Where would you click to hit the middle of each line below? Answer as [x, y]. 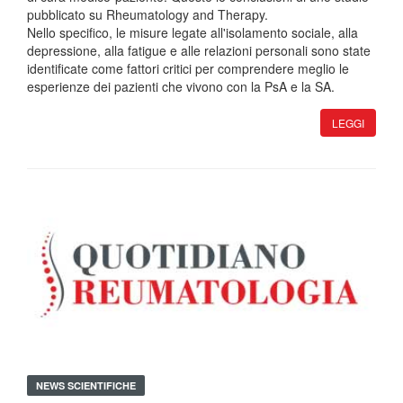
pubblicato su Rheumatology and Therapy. [148, 15]
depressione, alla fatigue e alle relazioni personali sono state [199, 51]
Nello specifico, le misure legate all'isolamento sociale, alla [193, 33]
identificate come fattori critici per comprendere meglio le [188, 69]
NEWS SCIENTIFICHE [86, 386]
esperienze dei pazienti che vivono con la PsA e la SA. [181, 87]
